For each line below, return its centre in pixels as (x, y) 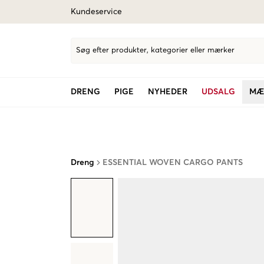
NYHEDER (168, 92)
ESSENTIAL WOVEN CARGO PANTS (173, 163)
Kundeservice (96, 12)
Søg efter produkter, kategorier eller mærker (155, 50)
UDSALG (218, 92)
